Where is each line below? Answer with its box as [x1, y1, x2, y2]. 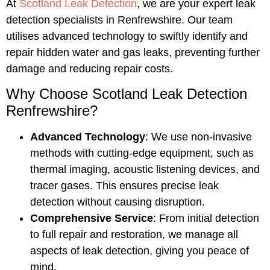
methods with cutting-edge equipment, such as [30, 146, 254, 159]
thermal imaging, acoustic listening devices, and [30, 163, 260, 175]
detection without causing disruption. [30, 195, 205, 208]
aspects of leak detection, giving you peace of [30, 244, 249, 257]
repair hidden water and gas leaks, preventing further [6, 46, 260, 58]
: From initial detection [153, 212, 259, 224]
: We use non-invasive [145, 130, 252, 143]
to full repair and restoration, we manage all [30, 228, 238, 240]
